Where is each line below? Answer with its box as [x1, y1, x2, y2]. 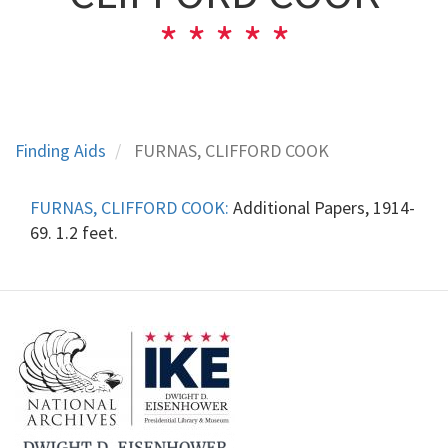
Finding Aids [15, 138, 106, 162]
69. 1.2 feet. [30, 220, 118, 244]
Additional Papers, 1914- [229, 195, 415, 219]
